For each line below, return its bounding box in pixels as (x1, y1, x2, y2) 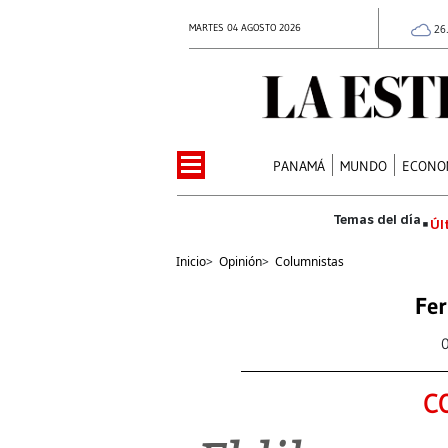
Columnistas (275, 252, 344, 270)
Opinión (219, 252, 262, 270)
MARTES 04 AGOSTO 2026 (189, 21, 301, 34)
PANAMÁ (273, 156, 326, 175)
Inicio (176, 252, 206, 270)
